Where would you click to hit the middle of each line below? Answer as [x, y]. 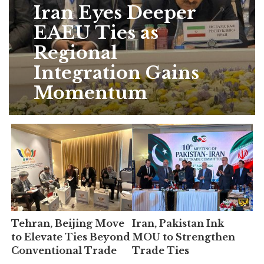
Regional [75, 53]
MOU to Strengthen [184, 237]
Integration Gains [116, 73]
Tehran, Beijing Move [68, 223]
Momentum [90, 93]
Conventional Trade [64, 250]
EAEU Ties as [96, 33]
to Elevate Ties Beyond [71, 237]
